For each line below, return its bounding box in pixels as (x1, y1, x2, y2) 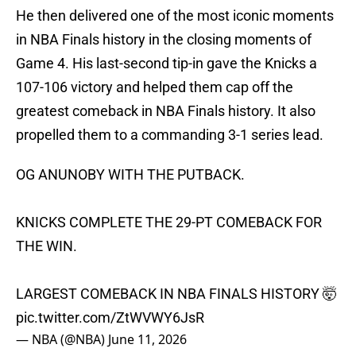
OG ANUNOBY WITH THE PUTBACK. (16, 166, 245, 184)
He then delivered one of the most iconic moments (16, 7, 334, 25)
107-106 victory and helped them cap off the (16, 79, 293, 96)
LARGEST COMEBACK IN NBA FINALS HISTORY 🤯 (16, 285, 337, 303)
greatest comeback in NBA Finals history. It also (16, 103, 315, 120)
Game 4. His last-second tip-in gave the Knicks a (16, 55, 317, 72)
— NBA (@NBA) (16, 331, 108, 349)
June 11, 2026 (108, 331, 187, 349)
